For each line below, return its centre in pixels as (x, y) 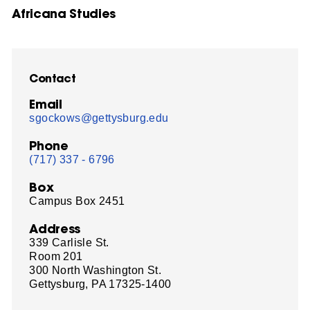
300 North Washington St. (95, 270)
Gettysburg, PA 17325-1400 (100, 284)
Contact (52, 77)
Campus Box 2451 (77, 201)
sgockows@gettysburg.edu (99, 118)
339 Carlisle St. (69, 242)
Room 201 (56, 256)
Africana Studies (64, 13)
